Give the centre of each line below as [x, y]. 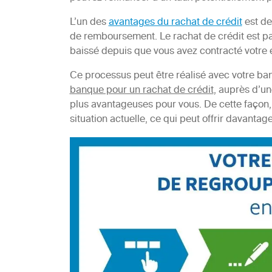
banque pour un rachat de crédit [141, 91]
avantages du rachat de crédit [175, 23]
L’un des [89, 23]
